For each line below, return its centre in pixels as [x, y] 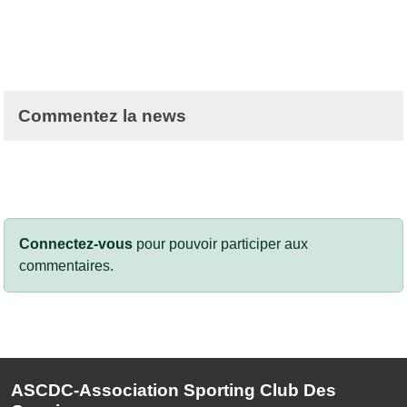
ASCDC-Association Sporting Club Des [174, 390]
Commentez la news [102, 115]
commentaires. [66, 265]
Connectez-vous [76, 243]
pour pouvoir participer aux [220, 243]
